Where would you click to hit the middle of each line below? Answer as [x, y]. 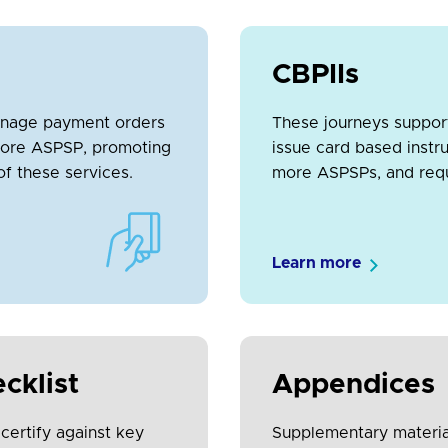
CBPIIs [315, 75]
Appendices [353, 385]
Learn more [316, 263]
